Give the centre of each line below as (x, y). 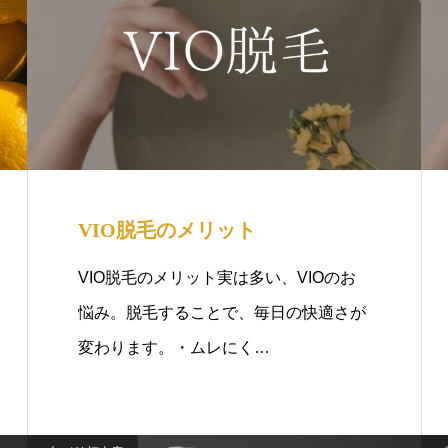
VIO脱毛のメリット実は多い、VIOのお (217, 277)
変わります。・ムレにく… (174, 347)
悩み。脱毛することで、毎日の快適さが (222, 312)
